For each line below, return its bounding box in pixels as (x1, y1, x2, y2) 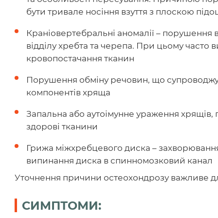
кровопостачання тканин (26, 53, 134, 63)
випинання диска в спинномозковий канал (26, 155, 213, 165)
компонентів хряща (26, 87, 110, 97)
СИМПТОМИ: (22, 198, 101, 213)
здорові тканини (26, 121, 98, 131)
